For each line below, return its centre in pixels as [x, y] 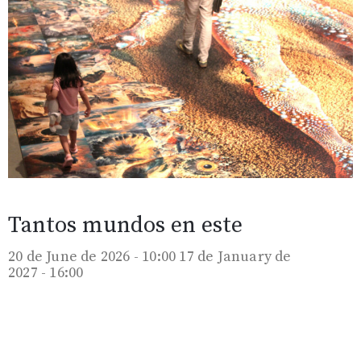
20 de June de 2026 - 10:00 [92, 257]
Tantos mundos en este [125, 226]
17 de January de [235, 257]
